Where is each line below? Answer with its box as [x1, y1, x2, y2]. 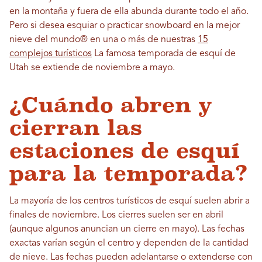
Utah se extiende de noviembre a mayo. [9, 63, 175, 73]
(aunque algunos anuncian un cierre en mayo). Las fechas [9, 225, 244, 234]
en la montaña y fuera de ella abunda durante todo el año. [9, 7, 249, 16]
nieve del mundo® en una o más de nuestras [9, 35, 198, 44]
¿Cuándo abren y [9, 93, 212, 117]
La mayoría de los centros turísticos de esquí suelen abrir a [9, 196, 250, 206]
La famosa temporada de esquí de [92, 49, 236, 58]
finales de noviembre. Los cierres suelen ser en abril [9, 211, 223, 220]
